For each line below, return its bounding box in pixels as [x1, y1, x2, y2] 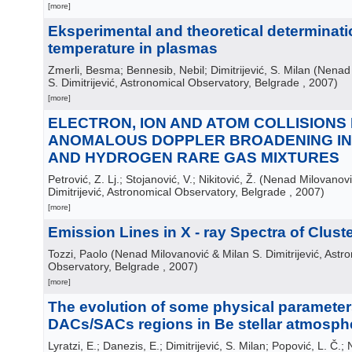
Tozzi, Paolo [48, 247, 108, 260]
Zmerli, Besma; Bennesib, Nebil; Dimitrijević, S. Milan [48, 64, 310, 76]
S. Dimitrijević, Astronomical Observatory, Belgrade [48, 76, 299, 89]
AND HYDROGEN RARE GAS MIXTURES [48, 149, 339, 166]
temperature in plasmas [48, 40, 218, 57]
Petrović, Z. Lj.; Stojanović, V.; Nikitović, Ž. [48, 173, 256, 185]
